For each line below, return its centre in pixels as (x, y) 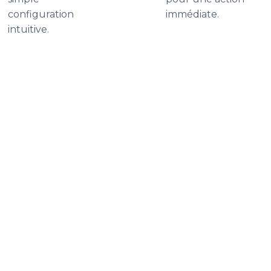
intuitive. (28, 29)
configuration (41, 14)
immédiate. (192, 14)
